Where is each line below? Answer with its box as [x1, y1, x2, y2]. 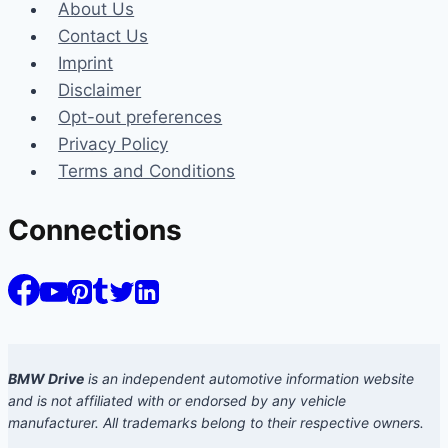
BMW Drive [8, 369, 84, 387]
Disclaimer [58, 80, 142, 101]
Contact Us [58, 26, 149, 47]
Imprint [58, 53, 114, 74]
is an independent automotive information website [84, 369, 414, 387]
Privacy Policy [58, 134, 169, 155]
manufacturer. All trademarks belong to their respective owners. [8, 413, 424, 431]
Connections [8, 212, 182, 247]
